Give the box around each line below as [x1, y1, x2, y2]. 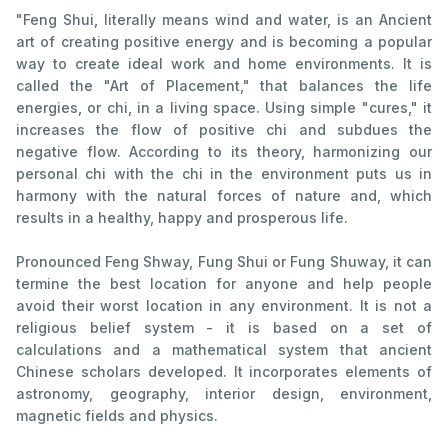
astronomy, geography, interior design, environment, [16, 385, 432, 403]
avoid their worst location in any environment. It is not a [16, 297, 432, 315]
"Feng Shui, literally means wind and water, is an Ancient [16, 11, 432, 29]
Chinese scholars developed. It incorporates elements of [16, 363, 432, 381]
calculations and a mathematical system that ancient [16, 341, 432, 359]
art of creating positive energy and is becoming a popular [16, 33, 432, 51]
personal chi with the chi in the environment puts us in [16, 165, 432, 183]
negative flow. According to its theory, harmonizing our [16, 143, 432, 161]
